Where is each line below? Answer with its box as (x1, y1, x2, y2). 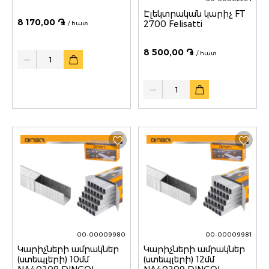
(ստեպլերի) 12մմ (144, 254, 214, 265)
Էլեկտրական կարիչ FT (144, 8, 246, 19)
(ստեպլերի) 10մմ (17, 254, 89, 265)
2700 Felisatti (144, 19, 202, 29)
